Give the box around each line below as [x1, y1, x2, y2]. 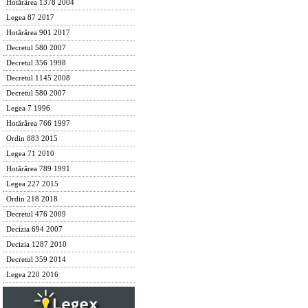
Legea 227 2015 [6, 180, 58, 188]
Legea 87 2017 [6, 14, 54, 21]
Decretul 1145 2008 [6, 74, 70, 82]
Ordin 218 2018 [6, 195, 58, 203]
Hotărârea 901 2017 [6, 29, 70, 36]
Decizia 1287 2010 [6, 241, 67, 248]
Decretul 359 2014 [6, 256, 66, 263]
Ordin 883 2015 [6, 135, 58, 142]
